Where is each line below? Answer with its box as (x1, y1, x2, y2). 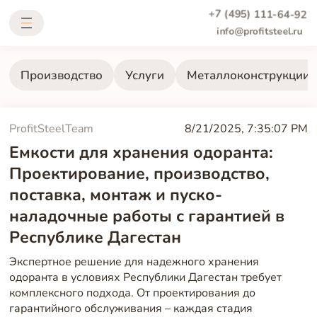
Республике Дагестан (8, 226, 181, 249)
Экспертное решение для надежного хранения (8, 254, 259, 270)
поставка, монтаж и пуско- (8, 184, 222, 207)
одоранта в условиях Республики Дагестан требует (8, 270, 282, 286)
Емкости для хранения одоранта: (8, 142, 273, 164)
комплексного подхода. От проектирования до (8, 285, 255, 301)
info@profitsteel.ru (217, 24, 303, 38)
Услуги (125, 67, 164, 83)
